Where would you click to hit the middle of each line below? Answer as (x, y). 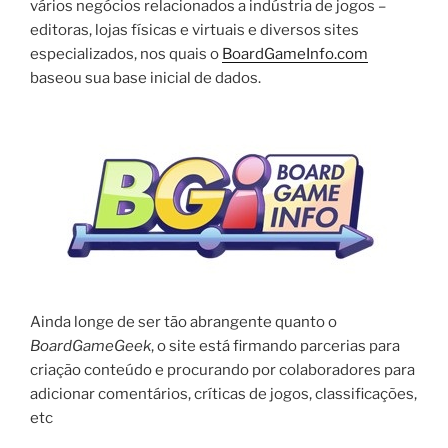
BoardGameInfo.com (295, 54)
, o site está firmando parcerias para (275, 346)
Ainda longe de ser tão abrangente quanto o (183, 322)
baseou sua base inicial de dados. (145, 78)
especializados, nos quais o (126, 54)
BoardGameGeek (90, 346)
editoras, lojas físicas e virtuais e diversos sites (194, 30)
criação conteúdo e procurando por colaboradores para (222, 370)
